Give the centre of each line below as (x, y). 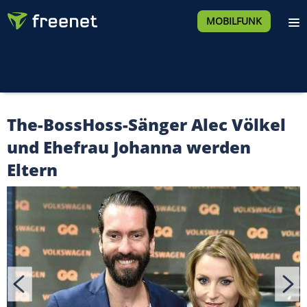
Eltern (32, 170)
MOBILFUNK (234, 21)
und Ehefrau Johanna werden (129, 147)
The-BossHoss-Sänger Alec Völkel (146, 124)
